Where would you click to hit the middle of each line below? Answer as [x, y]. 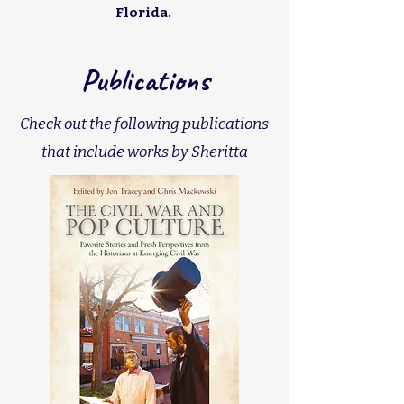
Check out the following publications [144, 124]
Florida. [144, 13]
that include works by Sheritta [144, 152]
